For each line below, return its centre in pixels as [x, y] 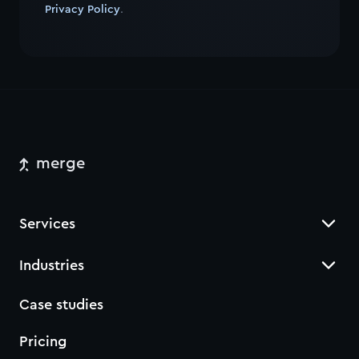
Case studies [61, 305]
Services [47, 224]
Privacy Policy [83, 10]
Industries [52, 265]
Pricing [43, 341]
